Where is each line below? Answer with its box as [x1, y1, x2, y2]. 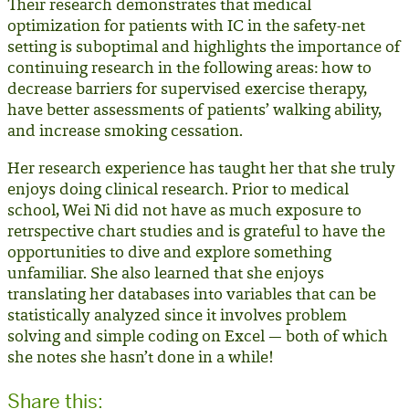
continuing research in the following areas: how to [7, 61, 372, 79]
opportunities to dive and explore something [7, 246, 331, 263]
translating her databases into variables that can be [7, 288, 376, 305]
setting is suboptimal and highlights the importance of [7, 40, 401, 58]
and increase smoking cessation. [7, 124, 243, 142]
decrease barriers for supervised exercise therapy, [7, 82, 367, 100]
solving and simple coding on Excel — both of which [7, 330, 388, 347]
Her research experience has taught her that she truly [7, 162, 395, 179]
